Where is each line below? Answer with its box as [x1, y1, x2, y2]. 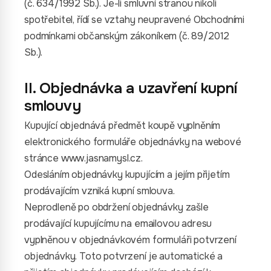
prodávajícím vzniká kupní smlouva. [24, 184, 175, 197]
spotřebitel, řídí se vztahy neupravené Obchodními [24, 13, 245, 26]
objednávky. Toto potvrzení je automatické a [24, 250, 223, 263]
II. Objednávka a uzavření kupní [24, 79, 237, 98]
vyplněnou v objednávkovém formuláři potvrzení [24, 233, 237, 246]
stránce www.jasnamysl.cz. [24, 152, 143, 165]
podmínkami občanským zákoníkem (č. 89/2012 [24, 30, 230, 42]
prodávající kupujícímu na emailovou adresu [24, 217, 212, 230]
